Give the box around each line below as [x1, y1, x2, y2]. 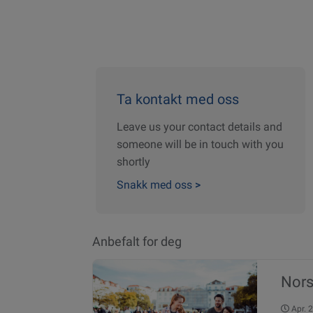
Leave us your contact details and [117, 119, 282, 133]
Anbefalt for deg [92, 234, 182, 249]
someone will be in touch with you [117, 137, 284, 151]
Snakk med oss [117, 177, 195, 191]
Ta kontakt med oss [117, 91, 239, 108]
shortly [117, 154, 150, 168]
